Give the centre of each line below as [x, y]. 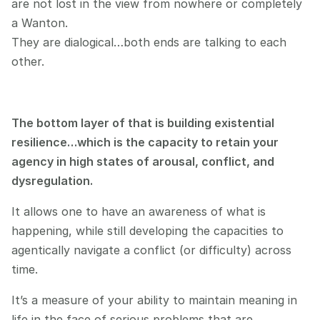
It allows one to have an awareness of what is [139, 211]
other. [28, 61]
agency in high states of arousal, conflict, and [143, 161]
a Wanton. [40, 23]
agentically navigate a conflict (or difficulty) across [151, 250]
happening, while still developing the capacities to [147, 231]
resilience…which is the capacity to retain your [145, 142]
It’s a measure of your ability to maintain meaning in [154, 300]
